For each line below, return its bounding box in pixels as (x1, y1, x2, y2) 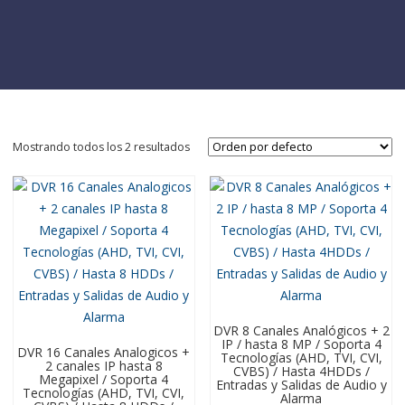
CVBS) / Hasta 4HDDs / (232, 363, 370, 380)
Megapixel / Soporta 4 (39, 371, 169, 388)
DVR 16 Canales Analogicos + (17, 344, 191, 361)
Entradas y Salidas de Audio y (215, 376, 387, 393)
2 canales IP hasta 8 (44, 357, 163, 374)
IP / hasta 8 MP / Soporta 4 (221, 335, 381, 353)
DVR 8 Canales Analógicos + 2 (212, 322, 390, 339)
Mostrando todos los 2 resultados (13, 138, 190, 155)
